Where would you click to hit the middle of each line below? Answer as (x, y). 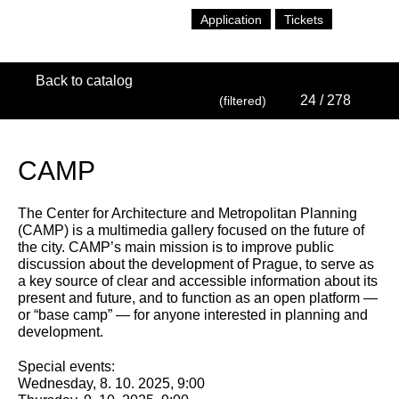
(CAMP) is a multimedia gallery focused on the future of (191, 230)
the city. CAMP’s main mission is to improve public (176, 247)
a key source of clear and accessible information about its (198, 281)
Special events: (66, 366)
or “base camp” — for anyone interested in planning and (193, 315)
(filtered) (243, 101)
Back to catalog (84, 81)
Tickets (304, 20)
